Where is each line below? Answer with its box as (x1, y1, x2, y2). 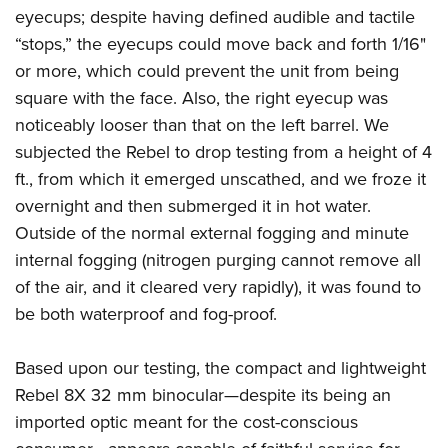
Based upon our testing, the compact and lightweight (15, 354, 426, 380)
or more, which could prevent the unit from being (15, 57, 399, 83)
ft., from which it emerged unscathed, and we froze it (15, 165, 426, 191)
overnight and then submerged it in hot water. (15, 192, 371, 218)
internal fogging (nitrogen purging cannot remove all (15, 246, 421, 272)
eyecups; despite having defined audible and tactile (15, 3, 415, 29)
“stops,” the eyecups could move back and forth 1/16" (15, 30, 426, 56)
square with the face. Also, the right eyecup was (15, 84, 388, 110)
